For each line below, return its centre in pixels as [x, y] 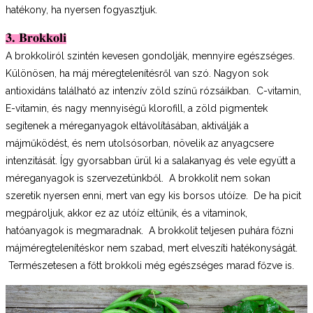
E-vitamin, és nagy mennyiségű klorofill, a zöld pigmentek [137, 108]
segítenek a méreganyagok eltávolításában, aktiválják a [127, 125]
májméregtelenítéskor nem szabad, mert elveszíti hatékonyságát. [152, 248]
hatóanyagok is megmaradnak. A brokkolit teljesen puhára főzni [150, 230]
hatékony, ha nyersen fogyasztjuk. [81, 9]
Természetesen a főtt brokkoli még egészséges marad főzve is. [150, 265]
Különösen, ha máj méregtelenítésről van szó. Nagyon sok [137, 73]
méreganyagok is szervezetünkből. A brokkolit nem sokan [138, 178]
